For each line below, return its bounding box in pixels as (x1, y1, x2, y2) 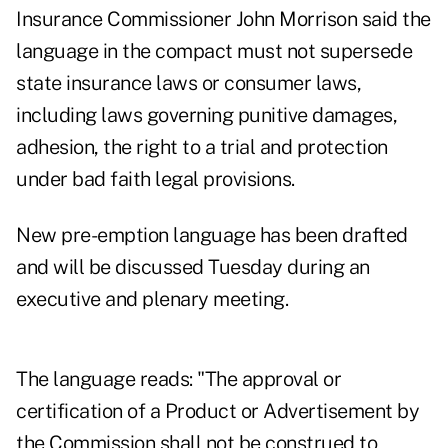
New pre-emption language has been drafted (16, 223, 408, 248)
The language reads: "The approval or (16, 367, 341, 392)
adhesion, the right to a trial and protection (16, 135, 388, 160)
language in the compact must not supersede (16, 39, 412, 64)
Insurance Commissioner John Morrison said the (16, 7, 431, 32)
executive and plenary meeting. (16, 287, 288, 312)
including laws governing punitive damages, (16, 103, 397, 128)
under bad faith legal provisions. (16, 167, 295, 192)
